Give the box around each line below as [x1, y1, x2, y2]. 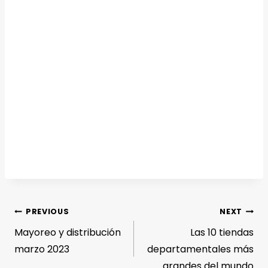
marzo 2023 [14, 242, 69, 257]
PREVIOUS [26, 206, 69, 217]
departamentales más [147, 242, 254, 257]
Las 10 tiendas [190, 226, 254, 240]
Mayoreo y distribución [14, 226, 121, 240]
